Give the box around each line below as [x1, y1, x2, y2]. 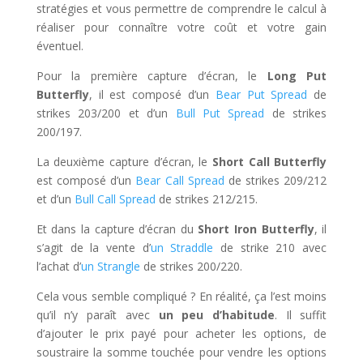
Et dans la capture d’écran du [36, 221, 199, 237]
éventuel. [36, 38, 83, 53]
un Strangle [80, 258, 140, 274]
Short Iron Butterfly [198, 221, 314, 237]
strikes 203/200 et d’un [36, 105, 176, 121]
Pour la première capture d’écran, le [36, 68, 267, 83]
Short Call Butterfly [211, 154, 327, 169]
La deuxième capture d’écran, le [36, 154, 212, 169]
